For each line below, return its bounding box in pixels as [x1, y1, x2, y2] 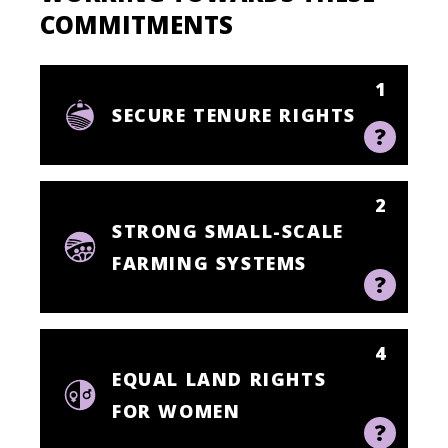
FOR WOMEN [112, 399, 241, 423]
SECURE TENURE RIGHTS [112, 103, 356, 127]
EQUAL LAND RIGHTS [112, 367, 327, 391]
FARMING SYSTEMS [112, 251, 308, 275]
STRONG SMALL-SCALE [112, 219, 344, 243]
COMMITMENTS [40, 8, 233, 41]
